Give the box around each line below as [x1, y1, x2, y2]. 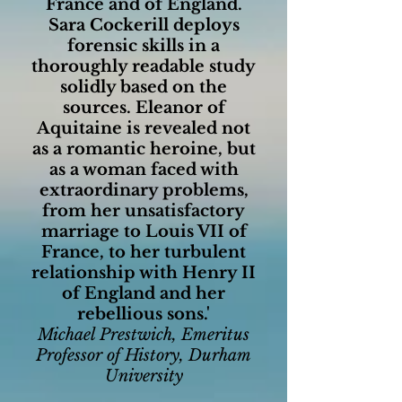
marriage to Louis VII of [40, 222, 247, 241]
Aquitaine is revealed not [37, 118, 250, 138]
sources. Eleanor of [62, 98, 225, 118]
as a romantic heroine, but [31, 139, 256, 159]
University [104, 366, 183, 386]
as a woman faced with [48, 160, 239, 179]
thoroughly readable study [31, 57, 256, 76]
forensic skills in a [67, 36, 220, 56]
